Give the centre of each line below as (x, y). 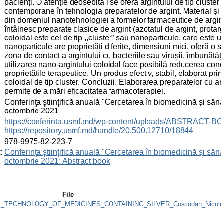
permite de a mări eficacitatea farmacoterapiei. (85, 91)
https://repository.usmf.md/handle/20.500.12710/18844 (99, 130)
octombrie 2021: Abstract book (57, 161)
